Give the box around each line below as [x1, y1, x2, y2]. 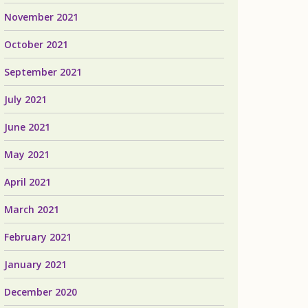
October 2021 [4, 38, 68, 51]
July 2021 [4, 93, 47, 106]
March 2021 [4, 203, 59, 216]
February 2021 [4, 230, 71, 243]
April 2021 [4, 175, 51, 188]
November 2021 [4, 10, 78, 23]
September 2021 [4, 65, 82, 78]
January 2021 [4, 258, 67, 271]
